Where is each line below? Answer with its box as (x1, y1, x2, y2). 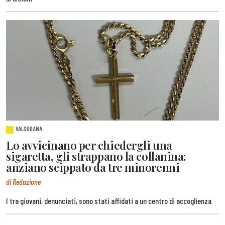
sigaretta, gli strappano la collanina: (6, 148, 186, 164)
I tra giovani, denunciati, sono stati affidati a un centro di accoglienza (6, 195, 211, 205)
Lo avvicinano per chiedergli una (6, 137, 172, 153)
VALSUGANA (16, 125, 43, 133)
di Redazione (6, 176, 41, 186)
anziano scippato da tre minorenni (6, 159, 180, 175)
